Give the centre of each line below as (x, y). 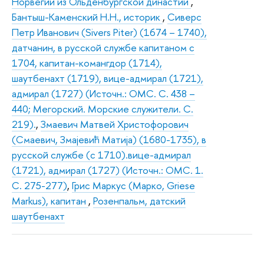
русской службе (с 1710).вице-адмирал (101, 154)
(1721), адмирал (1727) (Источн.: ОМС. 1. (108, 170)
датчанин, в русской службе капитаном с (103, 47)
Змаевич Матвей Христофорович (115, 124)
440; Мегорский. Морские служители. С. (103, 108)
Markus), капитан (50, 200)
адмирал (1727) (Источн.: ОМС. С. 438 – (103, 93)
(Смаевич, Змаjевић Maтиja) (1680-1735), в (109, 139)
